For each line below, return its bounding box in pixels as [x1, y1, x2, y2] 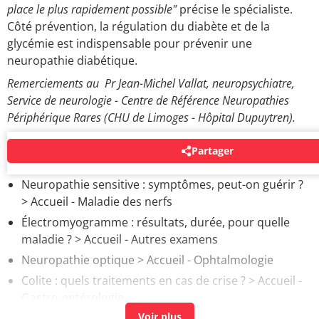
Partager [192, 144, 234, 158]
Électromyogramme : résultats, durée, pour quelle [21, 214, 290, 230]
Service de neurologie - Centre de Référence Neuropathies [7, 92, 289, 108]
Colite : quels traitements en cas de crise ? [21, 272, 246, 288]
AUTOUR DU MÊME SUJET [7, 150, 147, 167]
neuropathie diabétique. [7, 52, 137, 68]
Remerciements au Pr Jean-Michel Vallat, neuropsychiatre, [7, 75, 295, 91]
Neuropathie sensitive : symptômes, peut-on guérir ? [21, 176, 303, 192]
